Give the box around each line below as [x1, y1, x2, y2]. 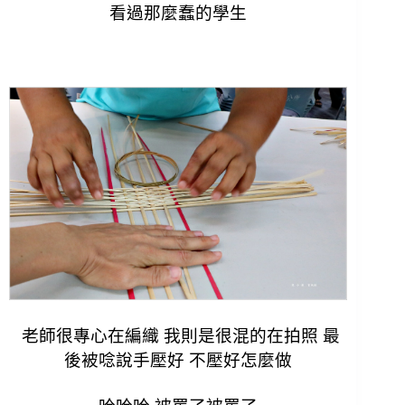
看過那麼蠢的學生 [109, 4, 248, 24]
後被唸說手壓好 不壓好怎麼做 [64, 351, 293, 371]
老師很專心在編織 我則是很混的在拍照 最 [16, 326, 340, 346]
